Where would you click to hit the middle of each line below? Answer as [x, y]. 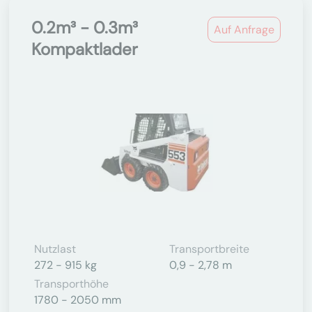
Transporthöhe [71, 284]
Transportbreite [209, 249]
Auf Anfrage [244, 30]
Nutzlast [55, 249]
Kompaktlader [85, 49]
